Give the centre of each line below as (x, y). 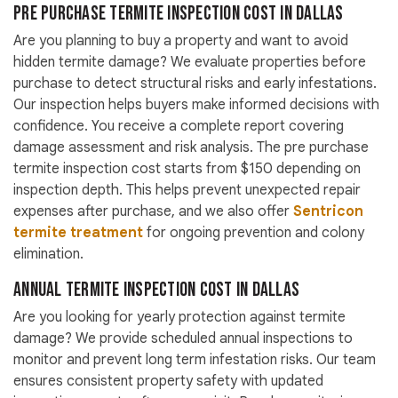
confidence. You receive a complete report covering (179, 127)
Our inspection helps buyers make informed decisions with (196, 105)
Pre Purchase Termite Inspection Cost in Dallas (179, 14)
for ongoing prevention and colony (254, 233)
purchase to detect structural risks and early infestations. (195, 84)
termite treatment (78, 233)
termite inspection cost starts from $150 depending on (187, 169)
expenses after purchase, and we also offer (153, 212)
